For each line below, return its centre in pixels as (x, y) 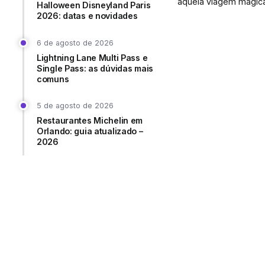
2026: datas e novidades (87, 16)
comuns (53, 79)
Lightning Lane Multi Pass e (92, 57)
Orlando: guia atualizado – (90, 131)
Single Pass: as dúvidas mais (95, 68)
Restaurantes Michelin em (90, 121)
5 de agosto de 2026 (75, 106)
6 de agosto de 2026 (75, 43)
